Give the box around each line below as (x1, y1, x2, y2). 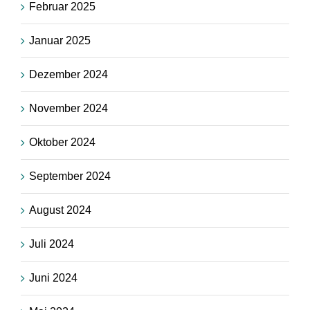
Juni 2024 (29, 272, 77, 284)
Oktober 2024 (29, 136, 95, 149)
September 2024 (29, 170, 111, 183)
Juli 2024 (29, 238, 74, 250)
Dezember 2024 (29, 69, 108, 81)
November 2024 (29, 102, 108, 115)
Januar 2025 (29, 35, 91, 47)
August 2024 (29, 204, 91, 217)
